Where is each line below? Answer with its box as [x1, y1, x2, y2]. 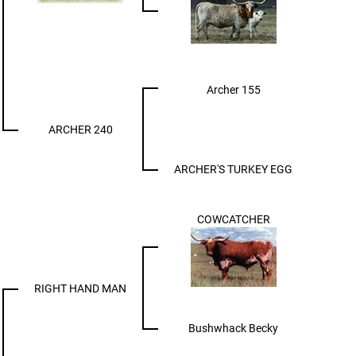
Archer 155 [206, 82, 261, 97]
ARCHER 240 [48, 122, 113, 137]
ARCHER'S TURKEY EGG [174, 161, 292, 176]
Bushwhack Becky [188, 320, 278, 335]
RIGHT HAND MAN [34, 281, 126, 296]
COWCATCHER [196, 211, 270, 226]
